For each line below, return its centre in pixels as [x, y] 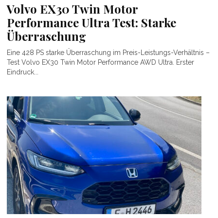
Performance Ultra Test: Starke [91, 23]
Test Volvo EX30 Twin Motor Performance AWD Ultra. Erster [100, 63]
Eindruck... [23, 72]
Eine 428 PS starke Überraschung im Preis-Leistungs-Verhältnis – [108, 53]
